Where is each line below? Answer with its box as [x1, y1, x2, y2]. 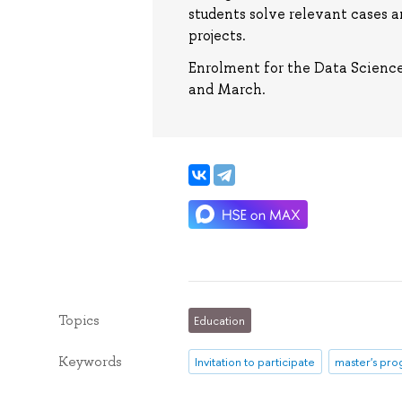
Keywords [57, 353, 122, 371]
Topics [57, 310, 100, 329]
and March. [188, 79, 266, 99]
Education [194, 311, 246, 328]
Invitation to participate [195, 353, 316, 370]
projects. [188, 26, 246, 46]
